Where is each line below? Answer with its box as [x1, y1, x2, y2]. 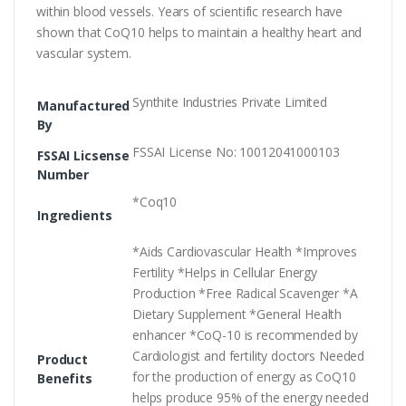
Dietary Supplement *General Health [132, 305, 343, 324]
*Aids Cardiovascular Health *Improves [132, 243, 357, 261]
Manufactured [37, 97, 130, 115]
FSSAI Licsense [37, 147, 130, 165]
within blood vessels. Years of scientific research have [36, 3, 343, 21]
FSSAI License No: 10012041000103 [132, 143, 340, 161]
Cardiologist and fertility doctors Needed [132, 347, 365, 365]
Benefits [37, 370, 92, 388]
